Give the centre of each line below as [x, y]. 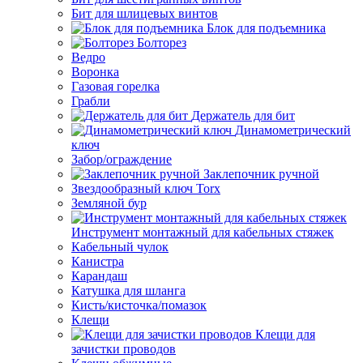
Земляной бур [109, 203]
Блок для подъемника [266, 28]
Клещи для [285, 334]
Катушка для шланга [128, 290]
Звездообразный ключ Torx [146, 188]
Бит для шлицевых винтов [145, 13]
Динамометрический [293, 130]
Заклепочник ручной [261, 174]
